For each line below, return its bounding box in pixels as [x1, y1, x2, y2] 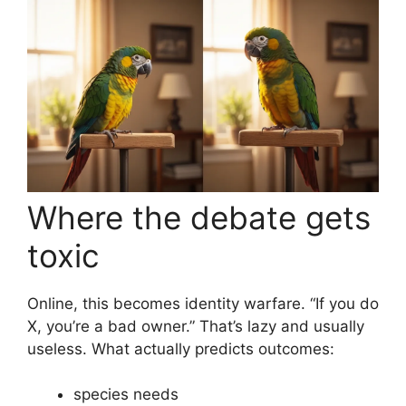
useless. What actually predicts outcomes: [27, 339, 334, 358]
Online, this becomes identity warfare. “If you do [27, 294, 379, 313]
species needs [73, 385, 179, 404]
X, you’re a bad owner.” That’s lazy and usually [27, 316, 364, 335]
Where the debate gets [27, 198, 371, 237]
